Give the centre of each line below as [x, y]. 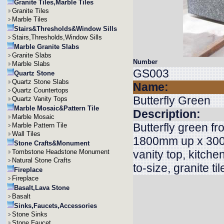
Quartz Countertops [40, 90]
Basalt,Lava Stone [42, 188]
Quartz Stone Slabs [40, 82]
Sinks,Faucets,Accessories [55, 206]
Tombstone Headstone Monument [61, 152]
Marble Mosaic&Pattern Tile [56, 108]
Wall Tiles [26, 134]
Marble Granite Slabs [46, 47]
